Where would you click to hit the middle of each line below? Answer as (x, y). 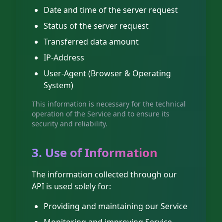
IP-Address (64, 57)
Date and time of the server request (111, 10)
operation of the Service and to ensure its (101, 114)
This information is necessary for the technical (109, 104)
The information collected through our (104, 174)
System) (58, 85)
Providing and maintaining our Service (115, 206)
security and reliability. (70, 124)
